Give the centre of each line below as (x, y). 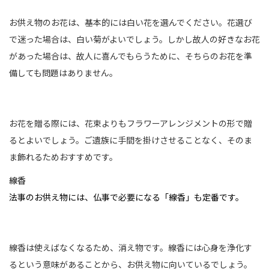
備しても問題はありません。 (63, 72)
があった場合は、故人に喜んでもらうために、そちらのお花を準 (131, 56)
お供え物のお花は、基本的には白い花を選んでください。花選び (131, 22)
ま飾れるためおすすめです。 (63, 156)
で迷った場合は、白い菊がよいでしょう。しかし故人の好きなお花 (134, 39)
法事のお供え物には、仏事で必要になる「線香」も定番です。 (126, 197)
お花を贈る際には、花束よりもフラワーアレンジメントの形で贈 (131, 123)
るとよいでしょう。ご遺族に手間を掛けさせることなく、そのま (131, 140)
